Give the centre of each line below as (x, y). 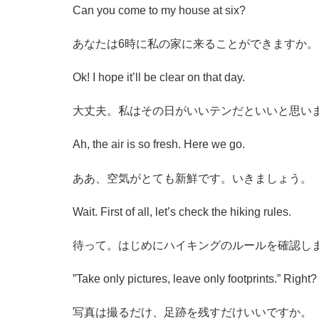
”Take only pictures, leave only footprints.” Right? (195, 279)
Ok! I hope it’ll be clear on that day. (159, 77)
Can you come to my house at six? (159, 10)
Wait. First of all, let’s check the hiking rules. (182, 211)
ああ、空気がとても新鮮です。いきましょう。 (192, 178)
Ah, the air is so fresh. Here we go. (159, 145)
